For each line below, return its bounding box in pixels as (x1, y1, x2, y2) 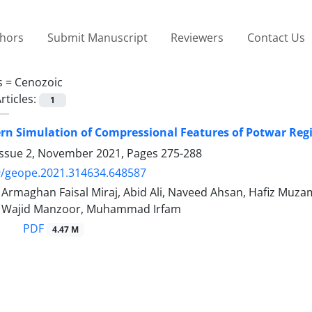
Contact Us (247, 29, 305, 45)
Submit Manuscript (47, 29, 148, 45)
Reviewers (171, 29, 224, 45)
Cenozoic (15, 74, 63, 90)
